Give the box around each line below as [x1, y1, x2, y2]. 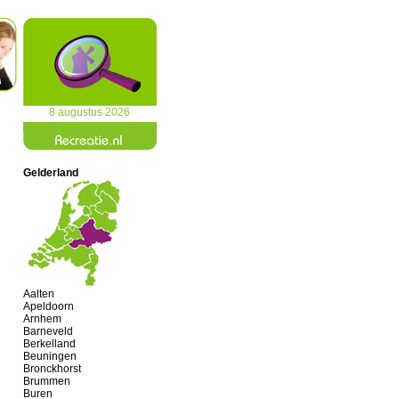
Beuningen [23, 350, 77, 362]
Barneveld [23, 325, 73, 338]
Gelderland [23, 167, 78, 179]
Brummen [23, 375, 70, 387]
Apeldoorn [23, 300, 74, 313]
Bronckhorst [23, 362, 81, 375]
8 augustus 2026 [48, 106, 130, 118]
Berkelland [23, 338, 76, 350]
